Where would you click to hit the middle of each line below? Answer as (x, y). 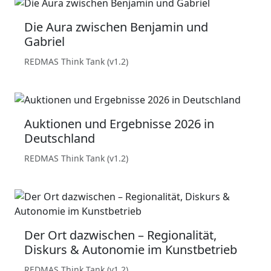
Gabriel (44, 42)
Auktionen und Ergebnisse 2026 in (119, 124)
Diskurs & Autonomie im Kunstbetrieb (131, 250)
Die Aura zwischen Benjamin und (116, 27)
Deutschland (60, 139)
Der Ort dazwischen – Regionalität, (120, 235)
